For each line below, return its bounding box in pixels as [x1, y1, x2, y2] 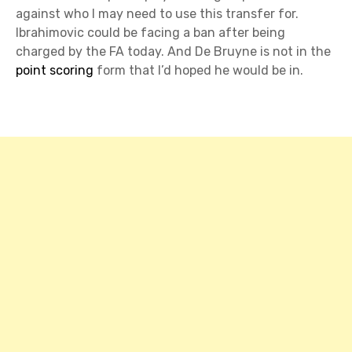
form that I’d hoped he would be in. [93, 62, 303, 78]
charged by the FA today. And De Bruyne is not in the [16, 43, 331, 59]
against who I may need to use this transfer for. [16, 5, 299, 21]
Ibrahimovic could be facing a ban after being [16, 24, 285, 40]
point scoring [16, 62, 93, 78]
